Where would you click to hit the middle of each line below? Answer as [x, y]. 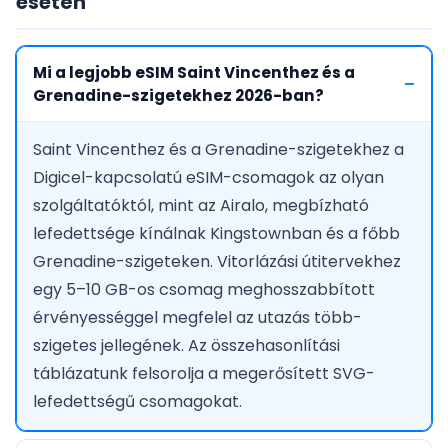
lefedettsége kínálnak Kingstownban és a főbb [216, 234]
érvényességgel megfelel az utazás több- [197, 318]
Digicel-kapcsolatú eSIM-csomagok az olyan [208, 178]
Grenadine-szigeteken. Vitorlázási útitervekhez [217, 262]
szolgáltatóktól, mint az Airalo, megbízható [201, 206]
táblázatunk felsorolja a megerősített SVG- [204, 374]
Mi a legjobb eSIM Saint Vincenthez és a [194, 73]
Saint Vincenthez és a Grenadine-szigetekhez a [218, 150]
